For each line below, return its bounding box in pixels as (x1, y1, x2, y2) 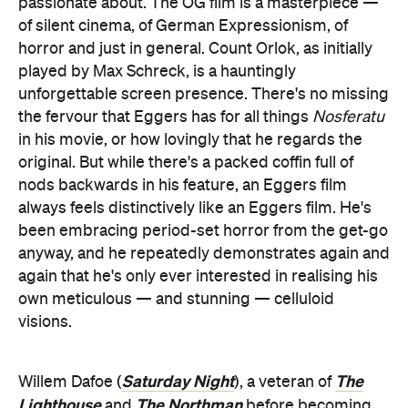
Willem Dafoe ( (18, 374, 122, 391)
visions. (18, 314, 72, 331)
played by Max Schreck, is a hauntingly (18, 64, 296, 80)
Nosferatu (312, 109, 384, 126)
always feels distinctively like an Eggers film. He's (18, 200, 372, 217)
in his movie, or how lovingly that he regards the (18, 132, 362, 148)
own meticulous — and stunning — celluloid (18, 291, 334, 308)
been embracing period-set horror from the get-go (18, 223, 388, 240)
